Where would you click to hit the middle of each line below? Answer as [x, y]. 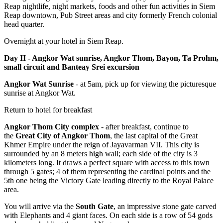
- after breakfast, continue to [144, 127]
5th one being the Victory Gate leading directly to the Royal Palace [109, 181]
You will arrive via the [40, 207]
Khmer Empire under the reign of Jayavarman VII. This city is [102, 145]
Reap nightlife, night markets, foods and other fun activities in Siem [110, 6]
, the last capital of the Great [154, 136]
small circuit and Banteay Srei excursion [72, 67]
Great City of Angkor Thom [63, 136]
